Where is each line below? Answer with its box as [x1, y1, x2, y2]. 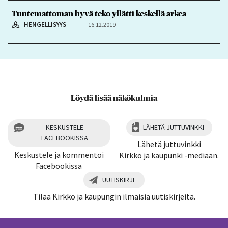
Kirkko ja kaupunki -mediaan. [119, 150, 219, 160]
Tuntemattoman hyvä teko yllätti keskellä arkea [11, 10, 186, 18]
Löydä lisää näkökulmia [71, 94, 157, 102]
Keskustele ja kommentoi [14, 149, 104, 160]
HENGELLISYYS [23, 20, 66, 29]
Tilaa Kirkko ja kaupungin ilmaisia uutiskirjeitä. [33, 191, 195, 202]
